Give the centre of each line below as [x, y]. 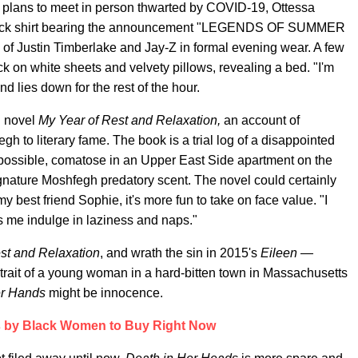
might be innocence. [106, 293]
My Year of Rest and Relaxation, [131, 120]
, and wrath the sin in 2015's [180, 253]
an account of [262, 120]
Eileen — [287, 253]
